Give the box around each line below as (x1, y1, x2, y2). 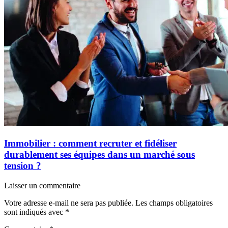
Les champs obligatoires (135, 198, 213, 207)
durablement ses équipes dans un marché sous (4, 149, 195, 160)
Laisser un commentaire (4, 181, 80, 190)
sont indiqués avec (4, 207, 65, 216)
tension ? (4, 160, 41, 171)
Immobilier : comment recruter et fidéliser (4, 137, 177, 149)
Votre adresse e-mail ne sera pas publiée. (4, 198, 133, 207)
